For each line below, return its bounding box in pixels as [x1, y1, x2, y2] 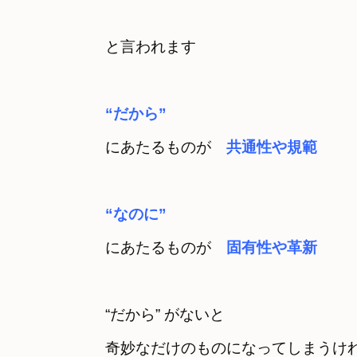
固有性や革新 [226, 239, 317, 256]
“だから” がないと [105, 306, 240, 323]
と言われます [105, 38, 196, 55]
